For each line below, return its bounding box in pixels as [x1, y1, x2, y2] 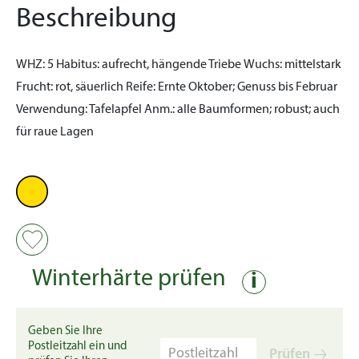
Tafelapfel [87, 103, 144, 116]
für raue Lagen [16, 126, 94, 139]
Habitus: [56, 58, 99, 71]
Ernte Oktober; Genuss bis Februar [155, 81, 337, 94]
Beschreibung [16, 6, 177, 34]
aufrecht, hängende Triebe [99, 58, 244, 71]
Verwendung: [16, 103, 87, 116]
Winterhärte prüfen [32, 267, 226, 292]
